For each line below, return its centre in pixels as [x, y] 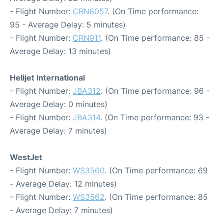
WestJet [26, 157]
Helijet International [47, 78]
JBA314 [86, 118]
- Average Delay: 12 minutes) [63, 184]
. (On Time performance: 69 [156, 171]
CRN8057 [90, 12]
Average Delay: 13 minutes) [60, 51]
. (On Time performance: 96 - [155, 91]
